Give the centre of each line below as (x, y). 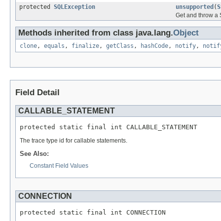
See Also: (34, 154)
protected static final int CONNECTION (93, 213)
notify (185, 46)
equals (54, 46)
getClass (120, 46)
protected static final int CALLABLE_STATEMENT (109, 127)
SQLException (74, 7)
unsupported (195, 7)
